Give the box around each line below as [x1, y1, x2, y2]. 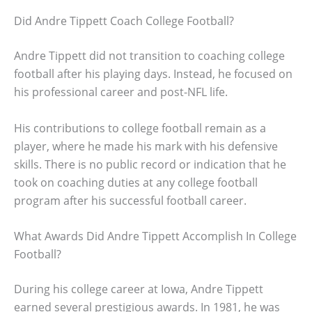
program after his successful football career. [14, 192, 247, 208]
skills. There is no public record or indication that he [14, 156, 286, 172]
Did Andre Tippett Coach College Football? [14, 13, 234, 29]
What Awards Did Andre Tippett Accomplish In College [14, 228, 297, 244]
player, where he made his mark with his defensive [14, 138, 278, 154]
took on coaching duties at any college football [14, 174, 258, 190]
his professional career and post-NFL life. [14, 84, 228, 100]
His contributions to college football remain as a [14, 120, 266, 136]
